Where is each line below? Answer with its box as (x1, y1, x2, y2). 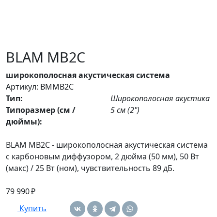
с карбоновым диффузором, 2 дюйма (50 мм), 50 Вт (6, 151, 199, 162)
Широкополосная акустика (108, 93, 210, 104)
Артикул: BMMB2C (6, 81, 74, 93)
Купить (19, 203, 46, 214)
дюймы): (6, 116, 42, 127)
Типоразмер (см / (6, 105, 76, 116)
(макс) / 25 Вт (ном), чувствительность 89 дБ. (6, 163, 174, 174)
